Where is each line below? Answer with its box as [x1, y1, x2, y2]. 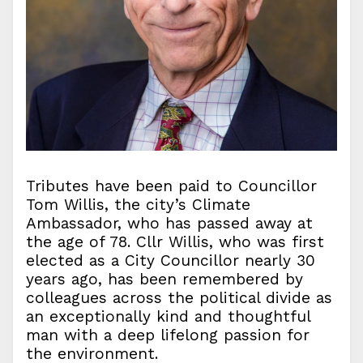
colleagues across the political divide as [26, 288, 332, 307]
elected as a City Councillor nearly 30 [26, 251, 315, 270]
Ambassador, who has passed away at [26, 214, 313, 233]
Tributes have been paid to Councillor [26, 177, 317, 195]
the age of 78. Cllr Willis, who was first [26, 233, 324, 251]
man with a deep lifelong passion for [26, 326, 310, 344]
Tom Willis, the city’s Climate [26, 195, 250, 214]
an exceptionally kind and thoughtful [26, 307, 310, 326]
